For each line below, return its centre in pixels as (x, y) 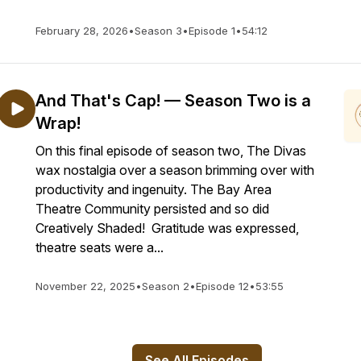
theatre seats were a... (100, 247)
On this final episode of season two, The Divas (171, 151)
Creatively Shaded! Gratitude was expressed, (167, 228)
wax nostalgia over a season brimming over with (175, 170)
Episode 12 (222, 286)
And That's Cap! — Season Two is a (173, 101)
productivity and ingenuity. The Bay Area (154, 189)
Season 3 (158, 31)
